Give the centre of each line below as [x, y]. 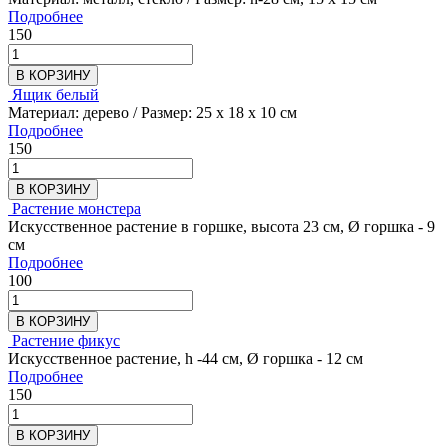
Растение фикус [66, 340]
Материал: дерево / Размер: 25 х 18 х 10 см [152, 112]
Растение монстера [76, 208]
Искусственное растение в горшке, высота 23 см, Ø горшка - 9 [221, 226]
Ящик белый [55, 94]
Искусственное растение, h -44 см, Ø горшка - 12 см [185, 358]
